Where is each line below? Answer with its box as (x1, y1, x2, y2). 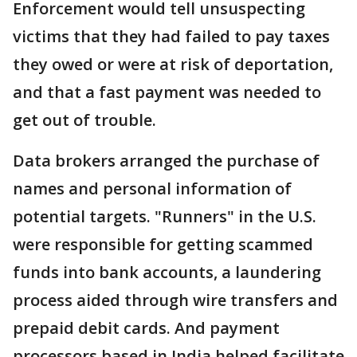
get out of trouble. (13, 109, 156, 131)
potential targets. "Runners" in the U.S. (13, 206, 316, 227)
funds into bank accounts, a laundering (13, 261, 321, 283)
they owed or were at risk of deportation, (13, 53, 333, 75)
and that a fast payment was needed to (13, 81, 321, 103)
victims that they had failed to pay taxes (13, 25, 330, 47)
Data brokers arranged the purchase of (13, 150, 320, 171)
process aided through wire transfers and (13, 289, 338, 311)
